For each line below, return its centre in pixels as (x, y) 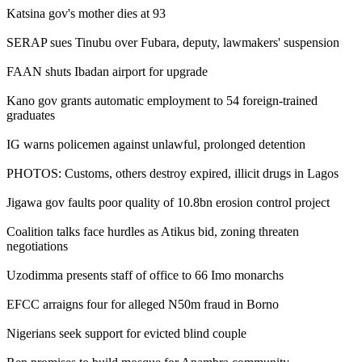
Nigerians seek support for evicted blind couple (126, 333)
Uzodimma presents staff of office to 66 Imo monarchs (145, 275)
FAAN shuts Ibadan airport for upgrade (107, 71)
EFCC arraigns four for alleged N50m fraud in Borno (143, 304)
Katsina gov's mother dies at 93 (86, 13)
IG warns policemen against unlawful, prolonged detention (156, 144)
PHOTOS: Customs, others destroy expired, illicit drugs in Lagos (173, 173)
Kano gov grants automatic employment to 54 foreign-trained (162, 100)
